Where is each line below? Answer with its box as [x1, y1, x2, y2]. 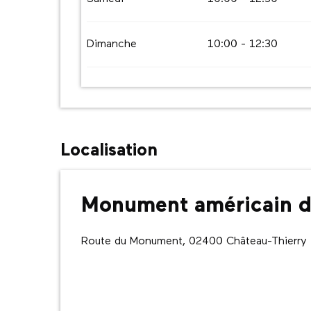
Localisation [60, 142, 158, 160]
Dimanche [87, 39, 137, 50]
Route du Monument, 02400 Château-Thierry [81, 236, 307, 247]
